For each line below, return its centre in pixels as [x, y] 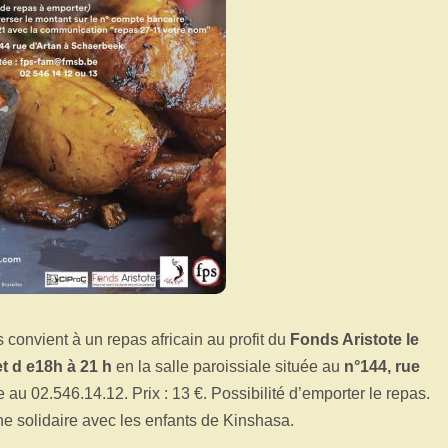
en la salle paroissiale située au [228, 366]
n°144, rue [382, 366]
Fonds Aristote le [354, 339]
